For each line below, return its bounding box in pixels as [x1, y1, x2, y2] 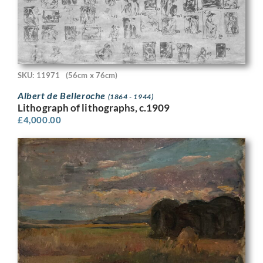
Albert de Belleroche [18, 90, 108, 102]
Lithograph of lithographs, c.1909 [18, 102, 170, 114]
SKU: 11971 [18, 70, 60, 80]
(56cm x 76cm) [66, 70, 118, 80]
